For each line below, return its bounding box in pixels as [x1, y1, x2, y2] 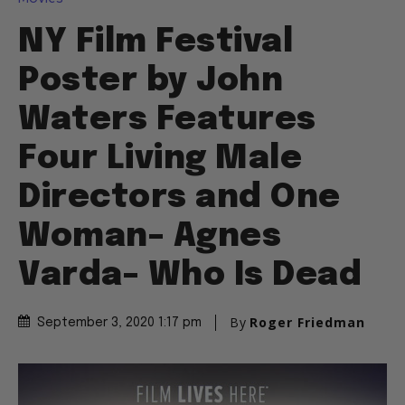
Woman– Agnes [18, 221, 281, 254]
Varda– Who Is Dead [18, 259, 362, 293]
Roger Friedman [250, 314, 365, 332]
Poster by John [18, 65, 283, 99]
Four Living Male [18, 143, 302, 176]
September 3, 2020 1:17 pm [37, 316, 202, 330]
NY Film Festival [18, 26, 293, 60]
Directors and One [18, 182, 341, 215]
